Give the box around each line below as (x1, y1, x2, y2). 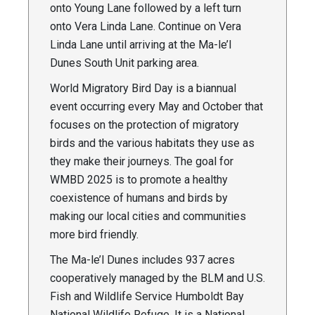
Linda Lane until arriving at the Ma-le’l (50, 38, 231, 52)
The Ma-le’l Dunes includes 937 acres (50, 253, 235, 267)
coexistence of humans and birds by (50, 191, 228, 205)
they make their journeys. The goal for (50, 155, 233, 169)
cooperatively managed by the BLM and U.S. (50, 271, 265, 285)
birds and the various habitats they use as (50, 136, 255, 150)
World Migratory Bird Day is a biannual (50, 82, 236, 96)
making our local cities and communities (50, 210, 246, 224)
